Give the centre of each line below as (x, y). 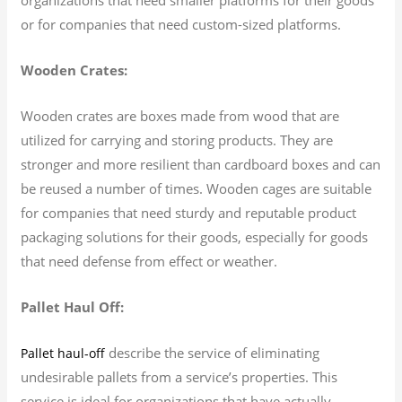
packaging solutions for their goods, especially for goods (195, 236)
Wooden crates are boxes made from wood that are (180, 115)
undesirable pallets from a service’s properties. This (179, 376)
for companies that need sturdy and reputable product (189, 212)
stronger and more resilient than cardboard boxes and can (201, 164)
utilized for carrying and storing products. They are (177, 140)
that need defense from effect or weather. (149, 261)
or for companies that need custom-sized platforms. (181, 24)
